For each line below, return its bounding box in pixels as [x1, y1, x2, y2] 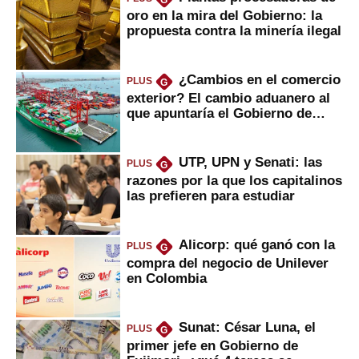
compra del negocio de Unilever [127, 255, 329, 270]
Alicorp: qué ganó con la [178, 237, 335, 252]
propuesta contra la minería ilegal [127, 22, 341, 38]
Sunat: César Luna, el [178, 320, 316, 335]
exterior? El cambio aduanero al [127, 90, 330, 105]
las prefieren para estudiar [127, 188, 295, 203]
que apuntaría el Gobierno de [127, 105, 312, 120]
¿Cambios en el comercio [178, 72, 341, 87]
